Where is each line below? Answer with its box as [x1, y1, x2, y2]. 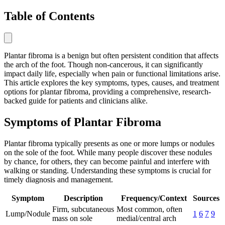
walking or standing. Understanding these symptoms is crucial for [4, 166, 211, 175]
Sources [193, 194, 219, 203]
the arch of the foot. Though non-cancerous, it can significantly [4, 60, 203, 69]
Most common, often [117, 205, 182, 214]
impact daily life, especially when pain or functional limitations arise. [4, 69, 220, 78]
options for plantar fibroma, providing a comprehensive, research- [4, 87, 211, 96]
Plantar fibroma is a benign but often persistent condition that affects [4, 51, 218, 60]
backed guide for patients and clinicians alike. [4, 96, 148, 105]
